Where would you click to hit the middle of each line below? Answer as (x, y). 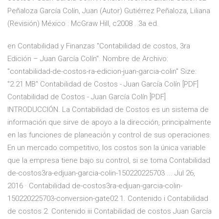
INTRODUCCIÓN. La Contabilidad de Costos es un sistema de (108, 110)
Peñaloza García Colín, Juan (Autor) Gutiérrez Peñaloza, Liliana (109, 11)
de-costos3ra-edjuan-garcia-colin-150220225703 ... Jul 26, (101, 173)
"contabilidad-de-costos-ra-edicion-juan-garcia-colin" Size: (102, 72)
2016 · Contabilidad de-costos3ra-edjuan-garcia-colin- (95, 186)
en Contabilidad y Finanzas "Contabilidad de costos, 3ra (99, 46)
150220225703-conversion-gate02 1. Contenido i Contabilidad (108, 199)
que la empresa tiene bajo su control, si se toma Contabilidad (109, 161)
